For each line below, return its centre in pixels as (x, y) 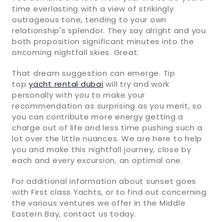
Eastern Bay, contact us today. (74, 214)
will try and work (136, 84)
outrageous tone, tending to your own (89, 19)
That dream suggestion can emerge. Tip (94, 73)
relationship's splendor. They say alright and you (109, 30)
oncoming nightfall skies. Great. (76, 52)
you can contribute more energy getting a (98, 116)
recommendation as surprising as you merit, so (107, 106)
